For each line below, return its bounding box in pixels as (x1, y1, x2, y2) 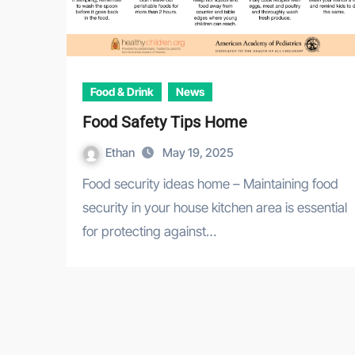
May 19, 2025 (162, 145, 234, 161)
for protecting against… (82, 223, 216, 240)
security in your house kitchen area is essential (82, 200, 347, 216)
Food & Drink (90, 85, 154, 99)
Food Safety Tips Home (82, 113, 247, 132)
